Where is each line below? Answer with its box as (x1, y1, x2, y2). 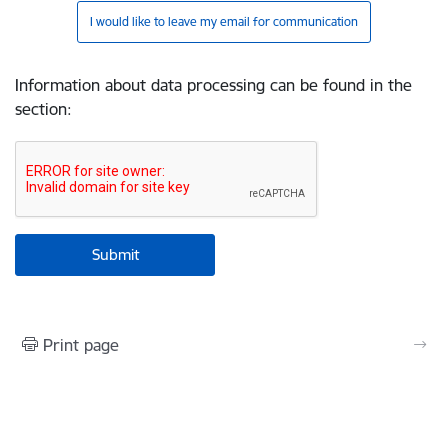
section (15, 99, 67, 119)
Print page (43, 335, 119, 355)
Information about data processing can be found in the (15, 75, 412, 95)
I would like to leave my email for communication (90, 14, 358, 29)
